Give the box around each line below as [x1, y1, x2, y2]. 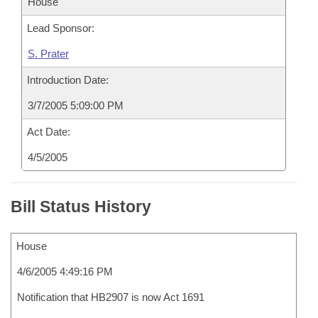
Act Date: [27, 126, 70, 138]
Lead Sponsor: [27, 22, 94, 34]
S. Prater [28, 48, 69, 60]
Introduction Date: [27, 74, 109, 86]
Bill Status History [11, 197, 151, 216]
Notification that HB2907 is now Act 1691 [17, 291, 204, 303]
